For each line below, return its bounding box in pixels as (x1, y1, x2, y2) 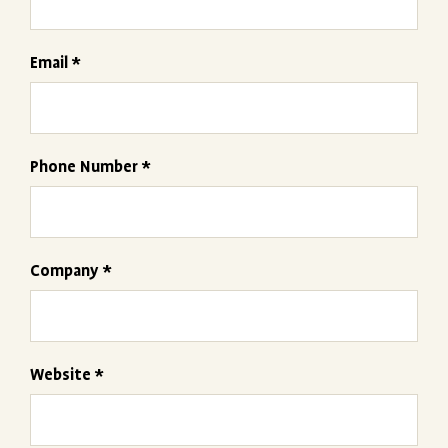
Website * (30, 366, 104, 384)
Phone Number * (30, 158, 151, 176)
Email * (30, 54, 81, 72)
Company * (30, 262, 112, 280)
